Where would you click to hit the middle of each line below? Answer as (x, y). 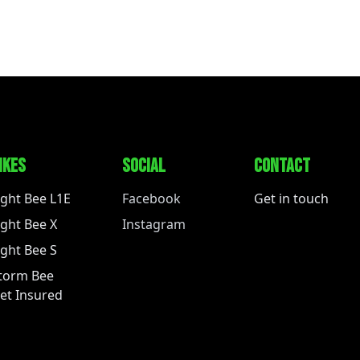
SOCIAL (144, 166)
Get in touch (291, 198)
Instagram (154, 224)
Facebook (151, 198)
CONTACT (282, 166)
